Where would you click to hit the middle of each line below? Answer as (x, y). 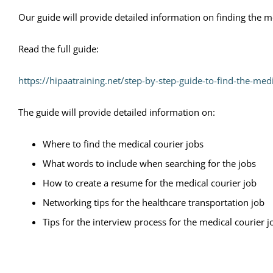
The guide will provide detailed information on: (117, 112)
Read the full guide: (58, 48)
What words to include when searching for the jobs (149, 163)
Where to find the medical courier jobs (123, 144)
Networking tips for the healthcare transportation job (154, 202)
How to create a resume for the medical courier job (150, 183)
